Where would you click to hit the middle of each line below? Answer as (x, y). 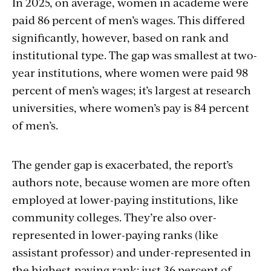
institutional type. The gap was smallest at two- (135, 54)
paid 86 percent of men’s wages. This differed (129, 19)
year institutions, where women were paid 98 (130, 72)
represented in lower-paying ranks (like (115, 234)
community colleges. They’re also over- (114, 217)
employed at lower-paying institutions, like (125, 199)
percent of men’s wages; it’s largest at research (132, 90)
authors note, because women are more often (131, 181)
